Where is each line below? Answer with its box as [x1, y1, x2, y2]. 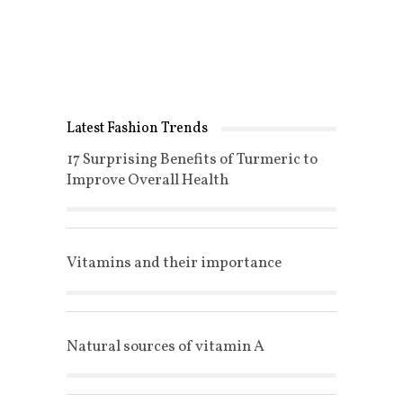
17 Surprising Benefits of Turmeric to [66, 148, 318, 170]
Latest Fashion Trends [66, 118, 208, 139]
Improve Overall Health [66, 169, 228, 191]
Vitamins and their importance [66, 253, 282, 274]
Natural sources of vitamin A [66, 336, 264, 357]
